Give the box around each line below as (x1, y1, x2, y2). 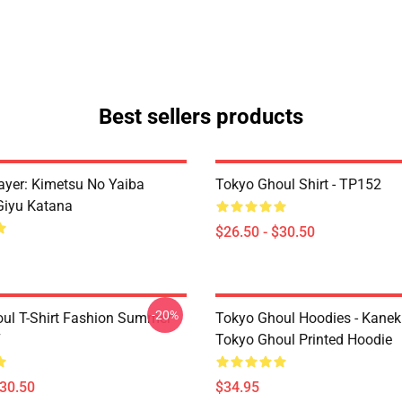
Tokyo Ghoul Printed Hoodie (215, 331, 392, 348)
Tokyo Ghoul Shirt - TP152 (215, 176, 381, 193)
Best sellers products (99, 104, 303, 129)
